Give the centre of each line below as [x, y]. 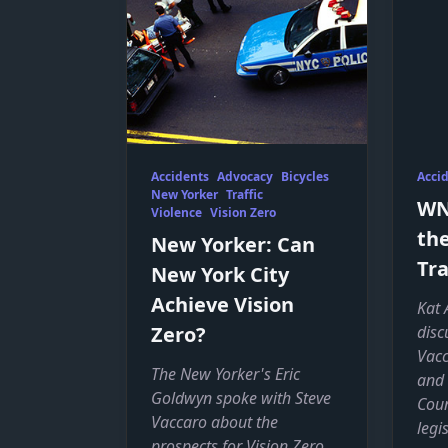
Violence [176, 212]
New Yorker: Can [233, 244]
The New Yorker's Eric [225, 374]
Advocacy [245, 176]
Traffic [244, 194]
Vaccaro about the [214, 422]
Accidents [180, 176]
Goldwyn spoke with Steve [241, 398]
